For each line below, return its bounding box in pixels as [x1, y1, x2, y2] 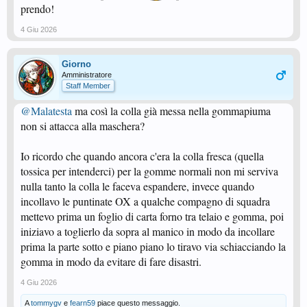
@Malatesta [21, 103, 72, 118]
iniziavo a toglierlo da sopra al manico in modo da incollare [21, 224, 275, 238]
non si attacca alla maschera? [21, 119, 145, 133]
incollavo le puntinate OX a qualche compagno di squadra [21, 194, 270, 208]
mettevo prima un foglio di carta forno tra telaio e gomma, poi [21, 209, 284, 223]
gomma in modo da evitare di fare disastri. [21, 254, 201, 269]
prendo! [21, 1, 54, 16]
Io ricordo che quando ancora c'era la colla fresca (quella [21, 149, 264, 163]
